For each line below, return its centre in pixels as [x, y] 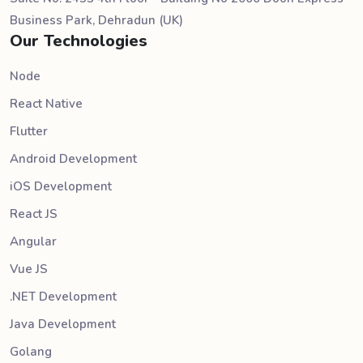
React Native [46, 103]
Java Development [63, 324]
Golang [31, 351]
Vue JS [29, 269]
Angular [33, 241]
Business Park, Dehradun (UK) [96, 20]
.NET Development [63, 296]
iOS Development [61, 186]
